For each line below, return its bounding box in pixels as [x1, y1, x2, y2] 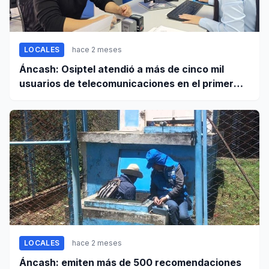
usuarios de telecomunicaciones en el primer [19, 77, 234, 89]
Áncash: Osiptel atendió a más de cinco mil [19, 62, 224, 75]
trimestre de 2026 [19, 91, 106, 104]
